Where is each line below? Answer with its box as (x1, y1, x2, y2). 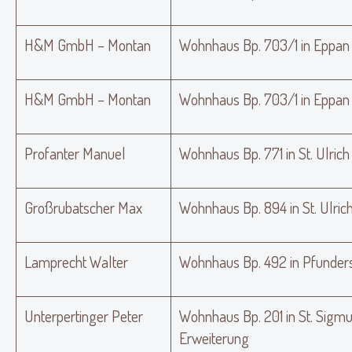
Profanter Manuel (24, 143, 126, 163)
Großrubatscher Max (24, 197, 142, 218)
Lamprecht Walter (24, 251, 128, 272)
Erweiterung (179, 328, 249, 348)
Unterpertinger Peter (24, 306, 143, 326)
